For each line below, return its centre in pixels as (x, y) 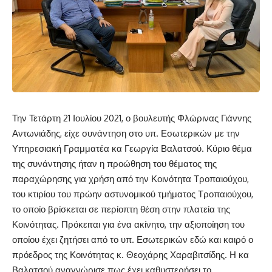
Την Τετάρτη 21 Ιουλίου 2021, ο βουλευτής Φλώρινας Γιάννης (132, 118)
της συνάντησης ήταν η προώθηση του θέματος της (114, 164)
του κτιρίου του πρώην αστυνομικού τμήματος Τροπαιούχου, (133, 194)
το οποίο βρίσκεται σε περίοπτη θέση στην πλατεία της (121, 209)
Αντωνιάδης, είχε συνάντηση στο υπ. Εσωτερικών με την (126, 133)
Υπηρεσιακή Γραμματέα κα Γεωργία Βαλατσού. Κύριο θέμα (132, 148)
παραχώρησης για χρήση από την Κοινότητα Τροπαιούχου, (131, 179)
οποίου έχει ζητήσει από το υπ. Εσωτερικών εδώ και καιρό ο (133, 240)
